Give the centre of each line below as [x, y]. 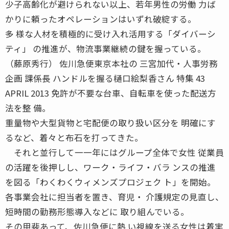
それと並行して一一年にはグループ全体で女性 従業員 [114, 152]
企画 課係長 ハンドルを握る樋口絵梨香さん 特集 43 [114, 78]
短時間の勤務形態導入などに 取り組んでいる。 [97, 211]
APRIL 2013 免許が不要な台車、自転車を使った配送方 [111, 93]
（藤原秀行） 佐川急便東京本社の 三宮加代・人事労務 [111, 63]
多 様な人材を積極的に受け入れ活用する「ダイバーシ [110, 33]
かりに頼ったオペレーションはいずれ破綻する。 [101, 19]
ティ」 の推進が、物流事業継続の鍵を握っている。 [106, 48]
